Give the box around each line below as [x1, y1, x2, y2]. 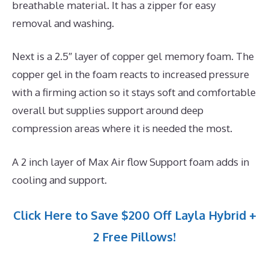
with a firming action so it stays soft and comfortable [12, 86, 256, 99]
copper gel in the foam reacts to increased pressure [12, 68, 249, 81]
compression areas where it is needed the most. [12, 122, 232, 135]
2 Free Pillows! [93, 229, 176, 245]
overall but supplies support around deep [12, 104, 204, 117]
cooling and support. [12, 173, 107, 186]
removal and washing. [12, 16, 114, 29]
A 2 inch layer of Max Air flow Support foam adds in [12, 155, 249, 168]
